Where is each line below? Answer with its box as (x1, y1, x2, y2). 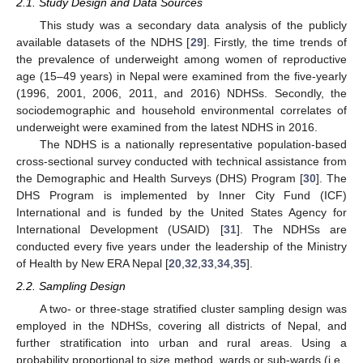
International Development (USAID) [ (16, 223, 224, 236)
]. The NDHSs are (236, 223, 347, 236)
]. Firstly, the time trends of (203, 36, 347, 49)
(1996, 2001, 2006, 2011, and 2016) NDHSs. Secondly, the (16, 87, 347, 100)
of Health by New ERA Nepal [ (16, 257, 169, 270)
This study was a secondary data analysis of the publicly (39, 19, 347, 32)
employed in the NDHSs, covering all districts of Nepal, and (16, 319, 347, 333)
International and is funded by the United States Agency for (16, 206, 347, 219)
